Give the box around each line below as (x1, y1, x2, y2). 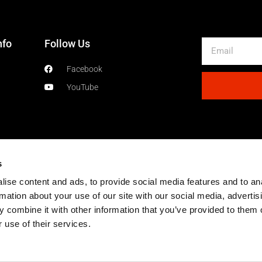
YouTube (66, 82, 98, 92)
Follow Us (44, 37, 90, 50)
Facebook (66, 64, 102, 74)
